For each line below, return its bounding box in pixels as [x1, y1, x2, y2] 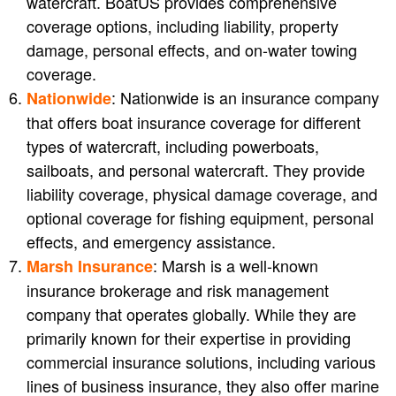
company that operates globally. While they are [27, 302, 356, 326]
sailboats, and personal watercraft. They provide [27, 158, 365, 182]
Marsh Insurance [27, 255, 153, 278]
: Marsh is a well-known [153, 254, 318, 278]
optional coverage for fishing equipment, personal [27, 206, 374, 230]
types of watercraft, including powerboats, [27, 134, 319, 158]
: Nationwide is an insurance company [111, 86, 379, 110]
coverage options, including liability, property [27, 14, 339, 38]
